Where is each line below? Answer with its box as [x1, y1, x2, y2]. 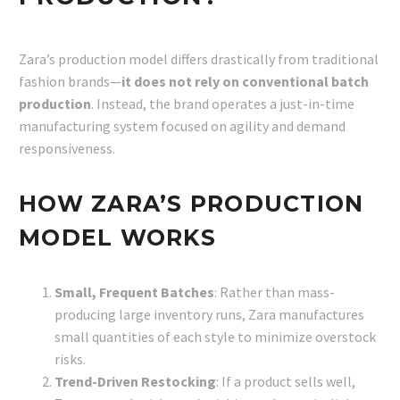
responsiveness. [19, 138, 115, 157]
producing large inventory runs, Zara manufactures [54, 304, 364, 323]
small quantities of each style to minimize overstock [54, 327, 376, 346]
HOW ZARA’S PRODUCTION [19, 189, 364, 217]
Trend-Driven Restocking [54, 371, 216, 390]
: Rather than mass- [214, 282, 335, 301]
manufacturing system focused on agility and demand [19, 116, 346, 135]
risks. [54, 349, 86, 368]
